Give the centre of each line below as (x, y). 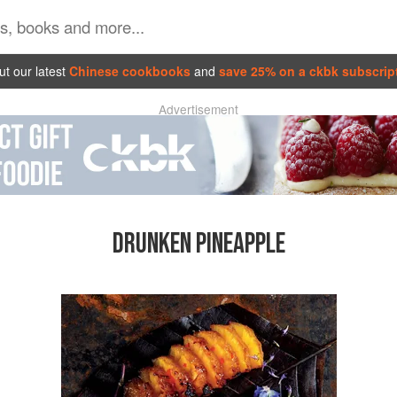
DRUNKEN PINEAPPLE (198, 245)
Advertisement (198, 109)
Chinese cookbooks (130, 70)
